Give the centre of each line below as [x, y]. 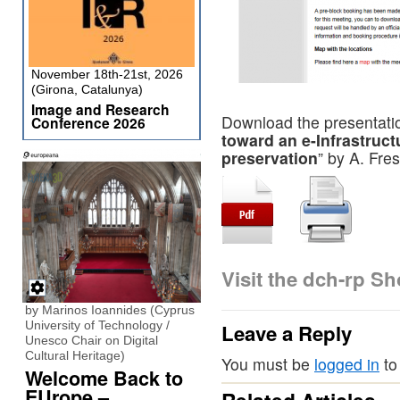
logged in [347, 364]
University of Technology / [97, 325]
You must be [268, 364]
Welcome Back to [104, 378]
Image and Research [100, 109]
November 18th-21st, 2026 [107, 74]
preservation [270, 158]
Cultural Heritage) [75, 355]
